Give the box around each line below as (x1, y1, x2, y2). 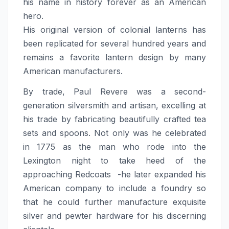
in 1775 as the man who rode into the (23, 142, 206, 152)
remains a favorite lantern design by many (23, 52, 206, 63)
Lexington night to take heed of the (23, 155, 206, 166)
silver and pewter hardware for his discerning (23, 211, 206, 221)
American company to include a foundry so (23, 183, 206, 194)
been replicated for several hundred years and (23, 38, 206, 49)
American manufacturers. (23, 66, 123, 77)
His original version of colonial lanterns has (23, 25, 206, 35)
